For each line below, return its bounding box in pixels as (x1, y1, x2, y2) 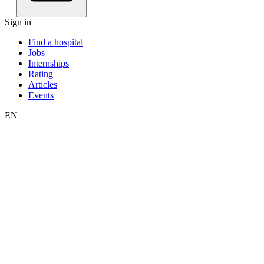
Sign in (5, 17, 31, 27)
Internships (28, 58, 69, 68)
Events (28, 90, 54, 100)
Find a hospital (28, 37, 83, 47)
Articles (28, 80, 57, 90)
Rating (28, 69, 53, 79)
